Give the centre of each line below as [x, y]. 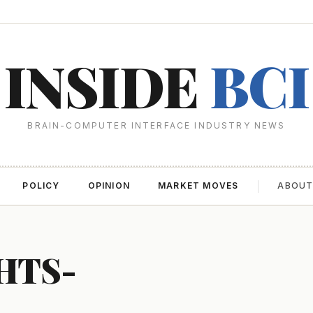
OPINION [109, 185]
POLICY [41, 185]
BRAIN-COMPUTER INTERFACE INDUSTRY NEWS [156, 125]
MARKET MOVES [198, 185]
